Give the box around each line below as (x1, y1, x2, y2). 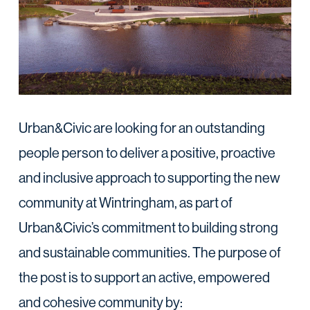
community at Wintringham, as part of (18, 194, 232, 212)
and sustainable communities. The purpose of (18, 244, 281, 262)
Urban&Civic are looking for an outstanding (18, 119, 265, 137)
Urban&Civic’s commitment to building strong (18, 219, 278, 237)
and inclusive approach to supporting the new (18, 169, 280, 187)
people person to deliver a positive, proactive (18, 144, 275, 162)
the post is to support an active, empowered (18, 268, 270, 286)
